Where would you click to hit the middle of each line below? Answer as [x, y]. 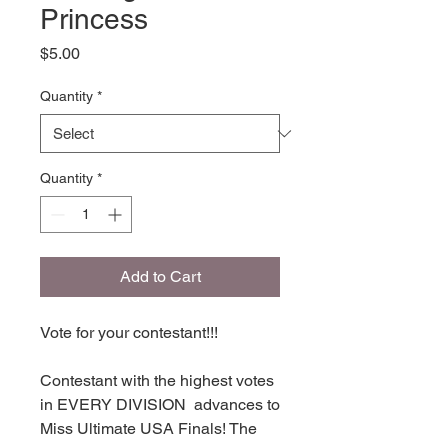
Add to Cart [160, 276]
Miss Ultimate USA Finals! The [148, 428]
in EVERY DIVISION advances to [160, 404]
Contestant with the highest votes [157, 380]
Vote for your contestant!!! [131, 332]
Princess [94, 19]
